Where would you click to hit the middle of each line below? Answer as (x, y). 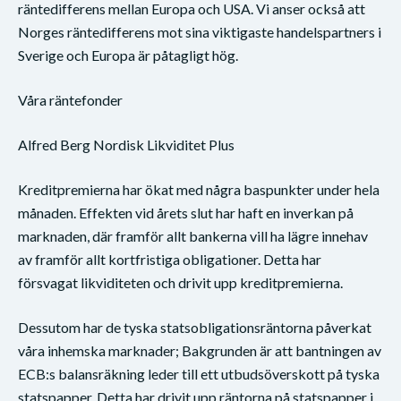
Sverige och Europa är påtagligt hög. (129, 55)
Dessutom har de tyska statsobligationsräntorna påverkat (195, 327)
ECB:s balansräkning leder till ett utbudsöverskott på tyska (199, 373)
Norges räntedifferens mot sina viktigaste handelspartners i (200, 31)
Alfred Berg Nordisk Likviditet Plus (128, 144)
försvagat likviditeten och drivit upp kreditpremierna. (182, 282)
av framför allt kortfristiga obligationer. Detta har (170, 259)
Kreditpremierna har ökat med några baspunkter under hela (199, 189)
